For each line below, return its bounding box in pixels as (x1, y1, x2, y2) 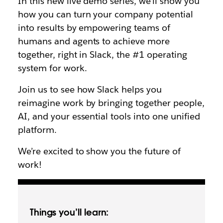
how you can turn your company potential (17, 8, 193, 20)
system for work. (17, 62, 87, 74)
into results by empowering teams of (17, 22, 171, 33)
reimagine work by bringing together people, (17, 97, 205, 109)
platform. (17, 124, 57, 135)
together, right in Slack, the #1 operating (17, 49, 187, 60)
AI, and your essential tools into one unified (17, 111, 200, 122)
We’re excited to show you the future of (17, 145, 181, 157)
